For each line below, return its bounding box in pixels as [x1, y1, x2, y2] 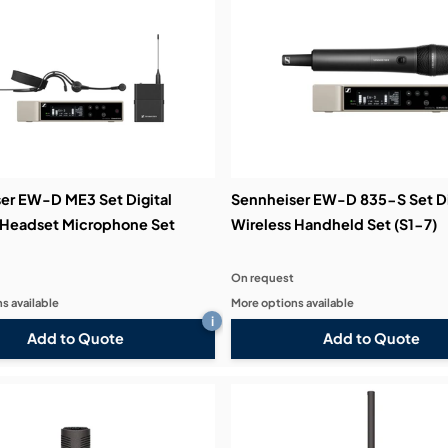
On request [231, 269, 295, 284]
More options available [231, 294, 355, 309]
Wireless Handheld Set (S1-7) [231, 214, 438, 233]
